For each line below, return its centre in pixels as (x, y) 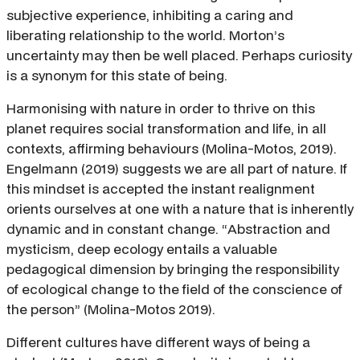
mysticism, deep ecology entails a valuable (142, 249)
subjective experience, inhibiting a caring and (150, 15)
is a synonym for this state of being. (117, 76)
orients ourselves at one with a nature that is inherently (180, 209)
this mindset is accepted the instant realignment (161, 189)
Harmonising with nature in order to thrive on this (161, 108)
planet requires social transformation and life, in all (166, 129)
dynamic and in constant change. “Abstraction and (168, 229)
